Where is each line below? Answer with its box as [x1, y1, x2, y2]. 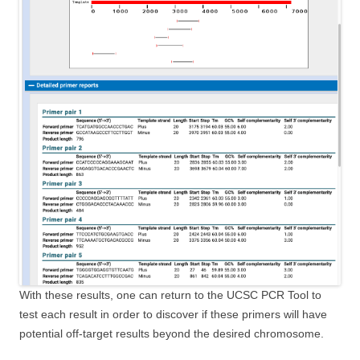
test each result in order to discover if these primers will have [19, 307, 327, 321]
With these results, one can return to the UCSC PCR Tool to [19, 288, 321, 301]
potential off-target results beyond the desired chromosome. [19, 326, 324, 340]
